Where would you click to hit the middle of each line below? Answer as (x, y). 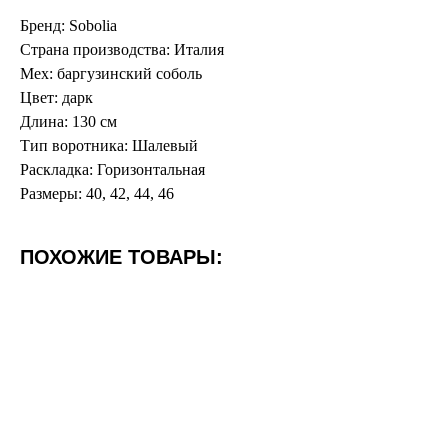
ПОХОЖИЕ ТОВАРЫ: (121, 257)
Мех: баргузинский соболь (111, 74)
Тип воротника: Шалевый (109, 146)
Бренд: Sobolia (68, 26)
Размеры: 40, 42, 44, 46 (97, 194)
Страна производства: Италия (122, 50)
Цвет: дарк (56, 98)
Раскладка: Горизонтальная (112, 170)
